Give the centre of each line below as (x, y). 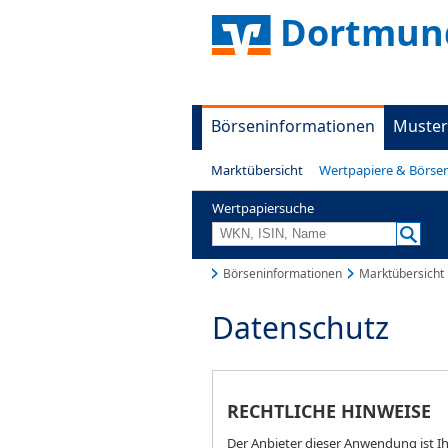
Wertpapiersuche (263, 208)
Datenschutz (300, 328)
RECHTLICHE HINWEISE (329, 411)
